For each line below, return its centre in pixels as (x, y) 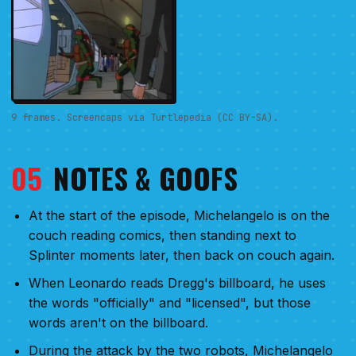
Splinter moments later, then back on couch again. (182, 255)
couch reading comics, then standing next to (163, 236)
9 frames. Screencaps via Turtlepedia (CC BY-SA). (145, 118)
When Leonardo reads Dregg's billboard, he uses (177, 283)
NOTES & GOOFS (145, 178)
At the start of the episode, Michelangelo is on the (179, 216)
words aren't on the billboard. (118, 323)
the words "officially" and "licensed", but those (170, 303)
